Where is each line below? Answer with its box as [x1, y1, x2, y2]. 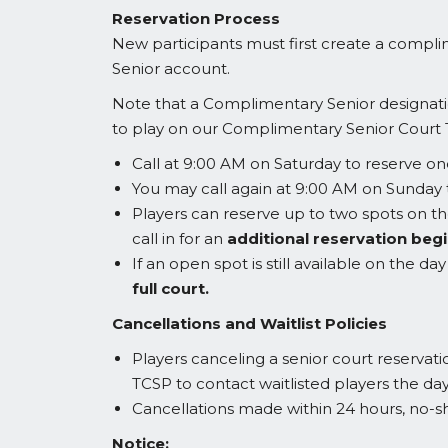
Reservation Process [112, 9, 280, 28]
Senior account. [112, 59, 230, 78]
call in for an [132, 229, 227, 248]
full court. [132, 279, 209, 298]
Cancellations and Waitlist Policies [112, 314, 387, 333]
